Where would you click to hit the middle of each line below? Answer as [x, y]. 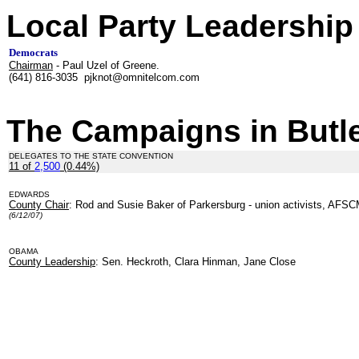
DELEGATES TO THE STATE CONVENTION [91, 156]
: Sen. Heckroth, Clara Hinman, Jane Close [196, 262]
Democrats [33, 52]
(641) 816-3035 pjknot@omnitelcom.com [106, 77]
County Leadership [52, 262]
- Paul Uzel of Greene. [108, 65]
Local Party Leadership [180, 26]
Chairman [31, 65]
